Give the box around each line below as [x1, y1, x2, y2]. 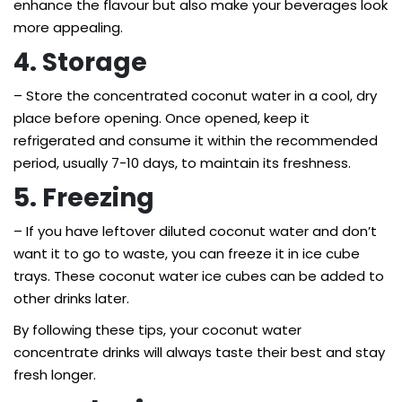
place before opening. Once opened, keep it [13, 109, 310, 127]
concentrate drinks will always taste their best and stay [13, 343, 385, 362]
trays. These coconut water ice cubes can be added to [13, 267, 384, 285]
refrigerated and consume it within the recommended [13, 131, 378, 150]
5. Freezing [13, 180, 154, 215]
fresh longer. [13, 365, 96, 384]
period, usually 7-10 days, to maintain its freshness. [13, 153, 351, 172]
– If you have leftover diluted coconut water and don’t [13, 222, 377, 240]
